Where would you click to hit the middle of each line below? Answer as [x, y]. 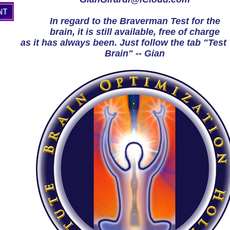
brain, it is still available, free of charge [135, 32]
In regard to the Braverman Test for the [135, 21]
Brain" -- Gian [135, 53]
